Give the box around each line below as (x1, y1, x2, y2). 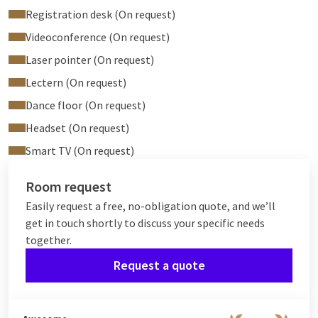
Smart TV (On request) (26, 143, 134, 158)
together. (26, 233, 72, 247)
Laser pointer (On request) (26, 53, 154, 67)
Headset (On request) (26, 121, 129, 135)
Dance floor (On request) (26, 98, 146, 112)
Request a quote (113, 257, 205, 273)
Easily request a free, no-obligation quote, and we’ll (26, 199, 275, 213)
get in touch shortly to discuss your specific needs (26, 216, 265, 230)
